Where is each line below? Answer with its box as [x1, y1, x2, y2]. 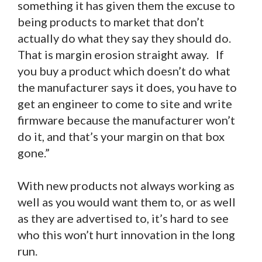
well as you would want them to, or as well [18, 195, 236, 209]
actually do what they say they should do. [18, 31, 236, 46]
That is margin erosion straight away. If [18, 47, 224, 62]
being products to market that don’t [18, 15, 204, 29]
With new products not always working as [18, 178, 235, 193]
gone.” [18, 146, 50, 160]
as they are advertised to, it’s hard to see [18, 211, 229, 226]
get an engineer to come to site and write [18, 96, 232, 111]
